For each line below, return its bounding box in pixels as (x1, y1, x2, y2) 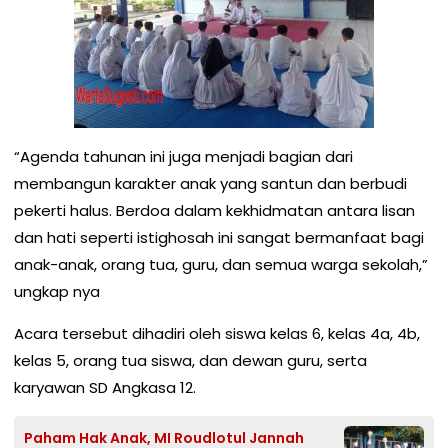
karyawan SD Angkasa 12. (14, 376, 196, 398)
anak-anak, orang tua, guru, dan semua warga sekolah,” (14, 253, 428, 275)
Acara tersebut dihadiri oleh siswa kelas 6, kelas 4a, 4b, (14, 322, 424, 344)
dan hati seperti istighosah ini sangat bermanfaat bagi (14, 226, 424, 248)
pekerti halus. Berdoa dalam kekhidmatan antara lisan (14, 199, 415, 221)
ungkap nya (14, 280, 100, 302)
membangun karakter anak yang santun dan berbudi (14, 172, 407, 194)
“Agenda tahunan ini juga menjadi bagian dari (14, 145, 353, 167)
